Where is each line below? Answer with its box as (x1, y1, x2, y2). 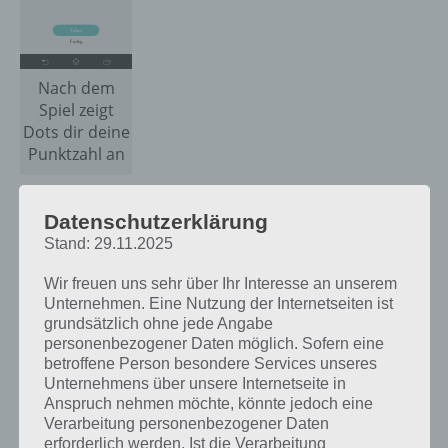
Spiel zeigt (38, 99, 114, 121)
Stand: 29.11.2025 (43, 234, 173, 252)
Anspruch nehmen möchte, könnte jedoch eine (43, 394, 373, 412)
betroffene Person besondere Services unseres (43, 354, 377, 372)
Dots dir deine (22, 121, 130, 143)
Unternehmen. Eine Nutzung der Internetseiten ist (43, 294, 393, 312)
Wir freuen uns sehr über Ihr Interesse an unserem (43, 274, 397, 292)
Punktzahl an (27, 143, 125, 165)
